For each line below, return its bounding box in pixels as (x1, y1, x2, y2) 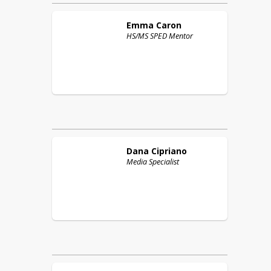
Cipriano (151, 145, 187, 157)
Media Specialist (126, 157, 179, 167)
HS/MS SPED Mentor (126, 31, 193, 41)
